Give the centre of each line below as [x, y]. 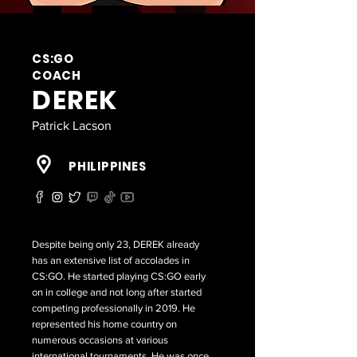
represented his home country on [104, 324]
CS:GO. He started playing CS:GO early [119, 276]
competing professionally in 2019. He [114, 308]
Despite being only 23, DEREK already [116, 244]
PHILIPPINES [108, 166]
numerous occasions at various [100, 340]
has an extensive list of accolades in [111, 260]
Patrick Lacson [72, 126]
